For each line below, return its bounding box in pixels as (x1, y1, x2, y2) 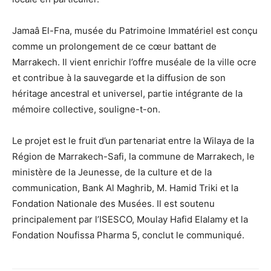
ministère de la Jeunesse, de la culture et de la (12, 166, 212, 178)
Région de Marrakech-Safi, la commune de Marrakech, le (12, 150, 255, 162)
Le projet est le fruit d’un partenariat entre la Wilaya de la (12, 134, 254, 146)
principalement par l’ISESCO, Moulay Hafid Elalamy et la (12, 213, 248, 225)
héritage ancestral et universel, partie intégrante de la (12, 87, 243, 99)
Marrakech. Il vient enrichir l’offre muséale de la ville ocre (12, 56, 256, 68)
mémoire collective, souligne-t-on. (12, 103, 160, 115)
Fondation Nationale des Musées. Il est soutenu (12, 197, 215, 209)
